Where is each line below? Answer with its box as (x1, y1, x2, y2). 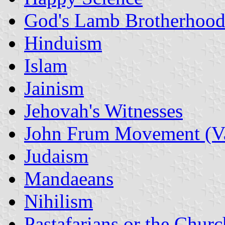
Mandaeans (24, 167, 114, 189)
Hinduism (24, 32, 102, 54)
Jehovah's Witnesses (24, 99, 183, 122)
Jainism (24, 77, 84, 99)
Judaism (24, 145, 88, 167)
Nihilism (24, 190, 93, 212)
